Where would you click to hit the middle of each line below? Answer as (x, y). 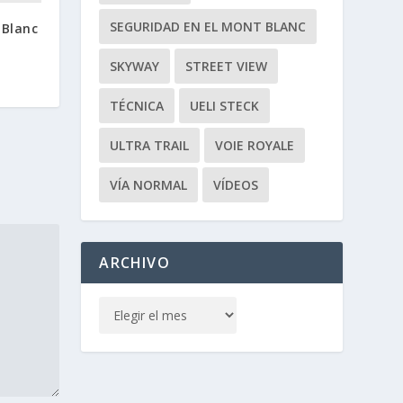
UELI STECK (225, 106)
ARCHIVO (134, 263)
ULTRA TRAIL (150, 146)
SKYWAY (135, 67)
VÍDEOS (236, 185)
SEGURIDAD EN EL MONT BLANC (208, 27)
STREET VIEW (227, 67)
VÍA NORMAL (149, 185)
